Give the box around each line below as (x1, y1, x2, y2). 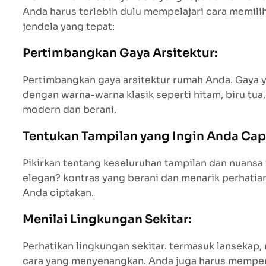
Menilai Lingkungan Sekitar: (23, 211, 191, 227)
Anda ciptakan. (23, 186, 94, 199)
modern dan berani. (23, 103, 116, 116)
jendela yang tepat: (23, 20, 115, 33)
